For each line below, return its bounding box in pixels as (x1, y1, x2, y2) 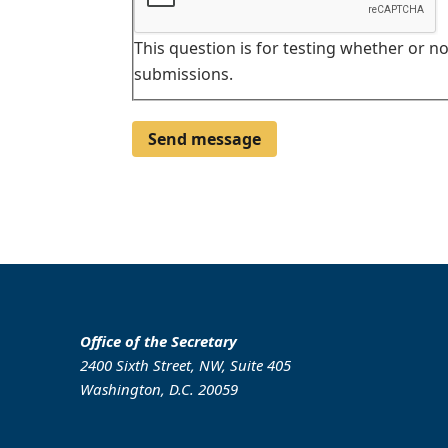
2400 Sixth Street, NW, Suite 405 (80, 355, 291, 375)
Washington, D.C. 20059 (80, 379, 238, 399)
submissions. (134, 63, 233, 85)
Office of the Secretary (80, 331, 237, 351)
